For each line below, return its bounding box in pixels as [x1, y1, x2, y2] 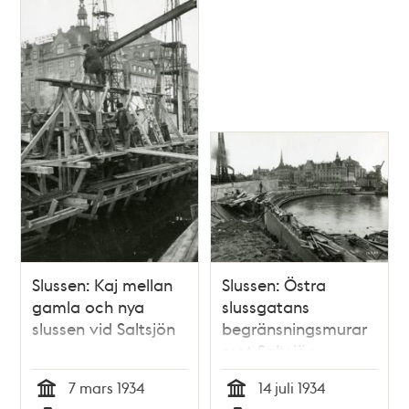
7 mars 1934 [68, 377, 145, 397]
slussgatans [222, 295, 309, 317]
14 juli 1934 [258, 377, 325, 397]
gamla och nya [32, 295, 145, 317]
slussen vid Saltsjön [32, 317, 176, 339]
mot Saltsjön [222, 339, 316, 361]
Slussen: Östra [222, 273, 326, 295]
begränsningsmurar [222, 317, 367, 339]
